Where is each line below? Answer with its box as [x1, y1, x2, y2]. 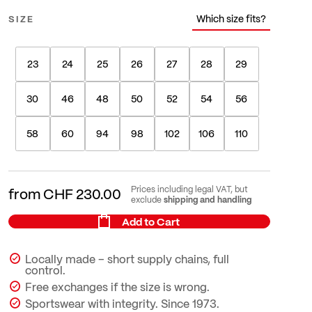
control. [24, 261, 65, 279]
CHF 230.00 [42, 182, 121, 205]
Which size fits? [196, 10, 266, 27]
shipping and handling [163, 192, 251, 206]
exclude [130, 192, 164, 206]
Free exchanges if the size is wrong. [24, 278, 210, 296]
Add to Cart [121, 213, 180, 231]
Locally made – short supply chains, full [24, 250, 229, 268]
